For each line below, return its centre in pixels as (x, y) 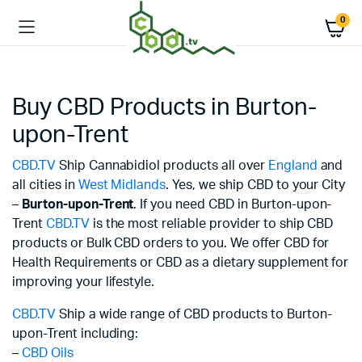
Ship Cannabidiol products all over (162, 166)
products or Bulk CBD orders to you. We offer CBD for (171, 243)
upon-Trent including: (76, 334)
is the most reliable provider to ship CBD (211, 224)
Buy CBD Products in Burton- (164, 108)
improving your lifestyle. (84, 282)
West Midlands (122, 185)
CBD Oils (47, 353)
